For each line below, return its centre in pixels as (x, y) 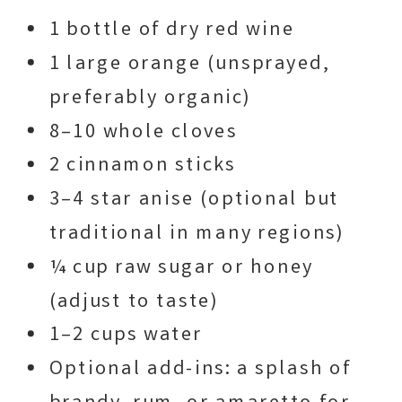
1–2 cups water (126, 336)
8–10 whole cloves (143, 132)
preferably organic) (150, 98)
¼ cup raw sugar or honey (181, 268)
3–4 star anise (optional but (194, 200)
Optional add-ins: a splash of (200, 369)
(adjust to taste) (134, 302)
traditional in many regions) (197, 234)
